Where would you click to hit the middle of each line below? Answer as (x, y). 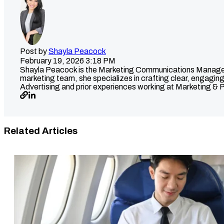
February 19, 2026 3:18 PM (68, 61)
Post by (34, 51)
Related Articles (41, 131)
